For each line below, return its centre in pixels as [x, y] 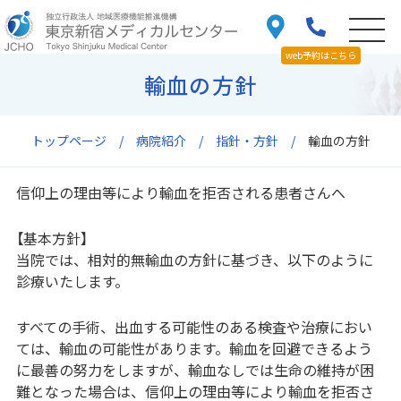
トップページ [68, 140]
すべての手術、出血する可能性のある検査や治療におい [194, 326]
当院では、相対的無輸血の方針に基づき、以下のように [194, 259]
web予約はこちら [320, 55]
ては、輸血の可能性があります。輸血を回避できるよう [194, 348]
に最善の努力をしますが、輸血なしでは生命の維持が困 [195, 369]
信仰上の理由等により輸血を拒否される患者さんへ [180, 192]
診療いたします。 [72, 281]
